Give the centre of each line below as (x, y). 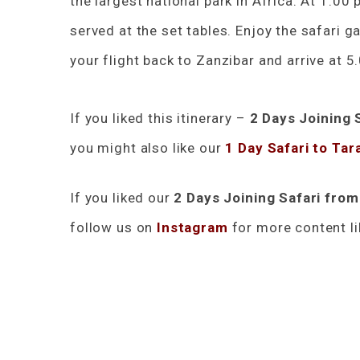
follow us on (114, 227)
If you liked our (122, 198)
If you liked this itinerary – (160, 118)
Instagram (192, 227)
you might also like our (148, 148)
